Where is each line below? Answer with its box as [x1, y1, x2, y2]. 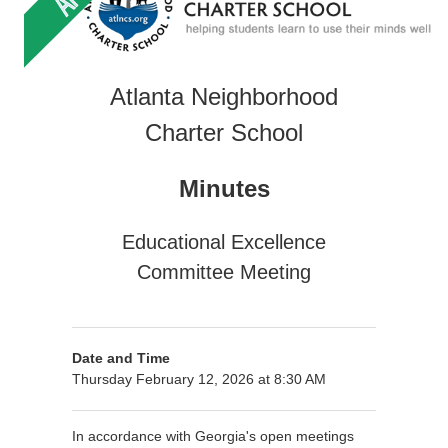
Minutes [178, 174, 270, 202]
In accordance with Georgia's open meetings [72, 427, 354, 444]
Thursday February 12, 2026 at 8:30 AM [72, 370, 326, 387]
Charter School [145, 118, 303, 146]
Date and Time [72, 349, 170, 366]
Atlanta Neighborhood [110, 82, 338, 110]
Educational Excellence [122, 230, 326, 253]
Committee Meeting [137, 260, 311, 283]
